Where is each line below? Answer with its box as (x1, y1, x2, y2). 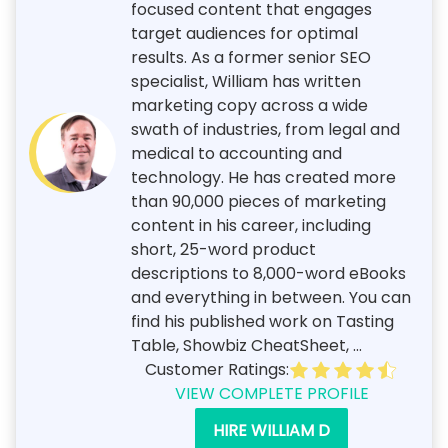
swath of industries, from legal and (131, 117, 400, 141)
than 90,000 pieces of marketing (131, 189, 386, 213)
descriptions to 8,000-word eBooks (131, 261, 406, 285)
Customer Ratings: (144, 357, 289, 381)
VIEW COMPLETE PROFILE (174, 381, 369, 405)
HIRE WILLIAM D (213, 418, 330, 442)
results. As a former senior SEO (131, 45, 371, 69)
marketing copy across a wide (131, 93, 368, 117)
